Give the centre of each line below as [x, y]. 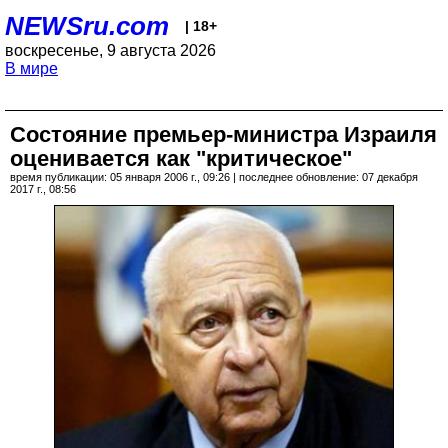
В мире [31, 68]
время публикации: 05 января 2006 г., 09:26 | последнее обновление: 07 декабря [214, 177]
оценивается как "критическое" [181, 158]
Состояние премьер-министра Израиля [223, 134]
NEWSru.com [87, 26]
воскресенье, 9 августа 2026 [110, 50]
